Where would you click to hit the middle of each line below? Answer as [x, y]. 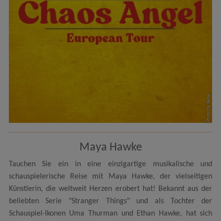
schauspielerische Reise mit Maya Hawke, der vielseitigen [110, 177]
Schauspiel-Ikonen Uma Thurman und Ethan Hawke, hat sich [110, 214]
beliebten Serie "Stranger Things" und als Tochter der [110, 202]
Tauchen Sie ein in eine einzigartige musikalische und [110, 165]
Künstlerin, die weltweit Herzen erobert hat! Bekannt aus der [110, 189]
